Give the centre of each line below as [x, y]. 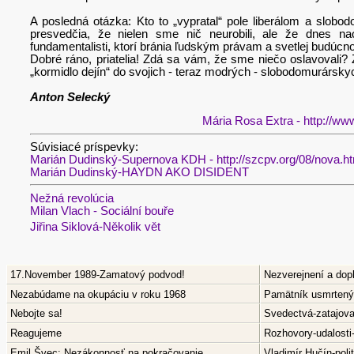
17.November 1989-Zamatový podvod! [97, 274]
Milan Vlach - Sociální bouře [102, 211]
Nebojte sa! [36, 314]
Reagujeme [36, 333]
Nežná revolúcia [72, 198]
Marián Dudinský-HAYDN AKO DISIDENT [139, 172]
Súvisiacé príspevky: [84, 147]
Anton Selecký [70, 97]
